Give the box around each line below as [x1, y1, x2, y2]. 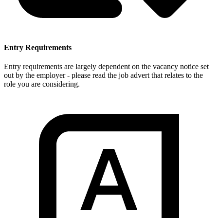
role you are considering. [4, 80, 80, 89]
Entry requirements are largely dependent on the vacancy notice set [4, 62, 209, 71]
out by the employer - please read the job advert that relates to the [4, 71, 203, 80]
